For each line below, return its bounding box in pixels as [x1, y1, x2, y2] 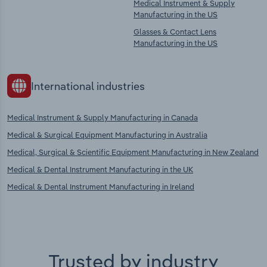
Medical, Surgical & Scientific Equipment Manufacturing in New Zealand [7, 147, 259, 157]
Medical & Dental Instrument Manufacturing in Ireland [7, 182, 194, 192]
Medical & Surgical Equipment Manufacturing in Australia [7, 130, 207, 140]
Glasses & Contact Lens [133, 27, 216, 37]
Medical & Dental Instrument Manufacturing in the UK [7, 164, 193, 175]
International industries [31, 79, 145, 93]
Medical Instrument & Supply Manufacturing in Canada [7, 113, 198, 123]
